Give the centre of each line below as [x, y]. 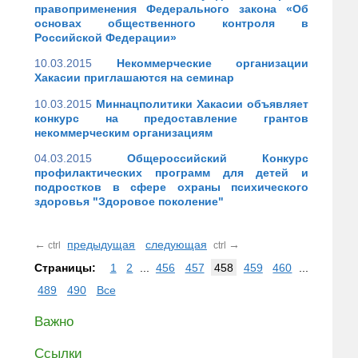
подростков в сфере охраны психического [171, 187]
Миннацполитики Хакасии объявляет [202, 103]
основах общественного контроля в [171, 23]
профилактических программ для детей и [171, 173]
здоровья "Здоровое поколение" [129, 202]
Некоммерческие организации [212, 64]
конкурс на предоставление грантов [171, 118]
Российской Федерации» [105, 37]
